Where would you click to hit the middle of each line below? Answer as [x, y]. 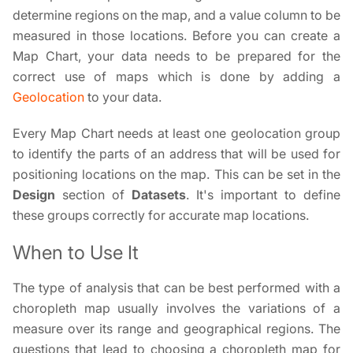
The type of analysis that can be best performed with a [176, 288]
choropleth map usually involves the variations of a [176, 308]
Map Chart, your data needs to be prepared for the [176, 56]
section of [93, 195]
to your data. [123, 97]
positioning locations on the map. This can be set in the [176, 174]
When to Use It [76, 253]
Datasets [159, 195]
